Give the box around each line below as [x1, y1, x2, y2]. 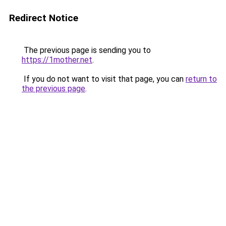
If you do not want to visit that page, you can [22, 74, 186, 84]
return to [186, 74, 217, 84]
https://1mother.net [22, 55, 92, 65]
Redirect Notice [9, 12, 78, 24]
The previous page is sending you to [22, 45, 151, 55]
